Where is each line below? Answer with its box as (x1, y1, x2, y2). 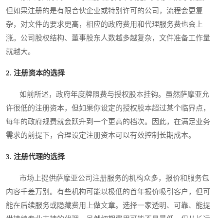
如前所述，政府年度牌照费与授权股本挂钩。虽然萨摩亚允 (6, 91, 209, 99)
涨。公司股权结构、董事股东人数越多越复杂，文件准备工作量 (6, 34, 210, 42)
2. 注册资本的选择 (6, 69, 65, 77)
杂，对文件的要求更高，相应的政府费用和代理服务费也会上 (6, 20, 203, 29)
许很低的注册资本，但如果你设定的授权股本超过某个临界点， (6, 104, 210, 112)
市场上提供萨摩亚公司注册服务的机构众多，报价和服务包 (6, 174, 209, 182)
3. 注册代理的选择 (6, 153, 65, 161)
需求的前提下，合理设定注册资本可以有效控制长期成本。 (6, 131, 196, 140)
